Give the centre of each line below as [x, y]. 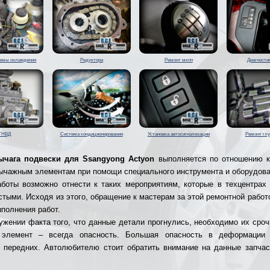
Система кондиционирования [91, 134]
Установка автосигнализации [178, 134]
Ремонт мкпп [178, 60]
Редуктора [91, 60]
